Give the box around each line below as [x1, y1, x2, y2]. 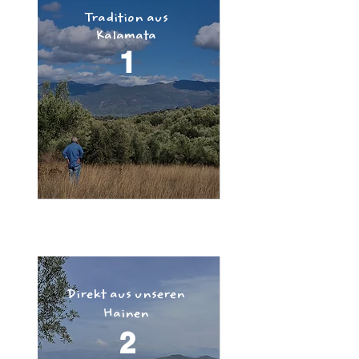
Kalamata [95, 30, 156, 44]
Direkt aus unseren [67, 288, 185, 303]
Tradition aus [83, 12, 168, 26]
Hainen [103, 308, 149, 322]
